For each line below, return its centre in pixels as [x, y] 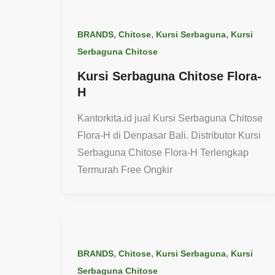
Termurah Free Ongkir [125, 169]
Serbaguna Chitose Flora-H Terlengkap [163, 152]
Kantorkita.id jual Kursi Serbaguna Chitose [170, 118]
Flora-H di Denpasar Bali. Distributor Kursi [169, 135]
